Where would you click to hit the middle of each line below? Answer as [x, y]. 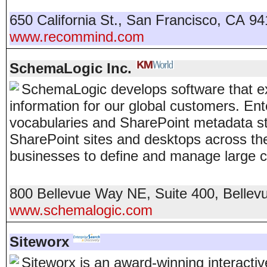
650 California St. [64, 20]
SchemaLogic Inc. [71, 68]
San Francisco [172, 20]
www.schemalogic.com [81, 210]
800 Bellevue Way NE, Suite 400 [112, 193]
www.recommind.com [77, 37]
